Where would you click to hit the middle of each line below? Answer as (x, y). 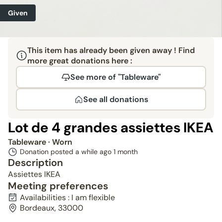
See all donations (115, 99)
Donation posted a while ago (67, 152)
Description (35, 163)
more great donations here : (80, 61)
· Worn (60, 142)
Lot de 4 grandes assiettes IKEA (111, 128)
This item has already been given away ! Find (111, 50)
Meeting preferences (58, 186)
